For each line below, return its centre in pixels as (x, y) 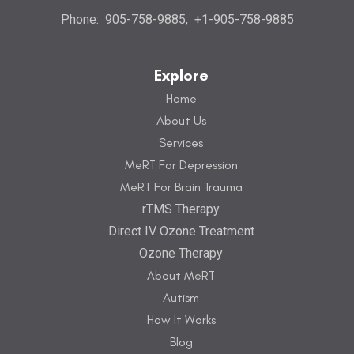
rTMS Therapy (181, 209)
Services (181, 143)
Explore (181, 75)
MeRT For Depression (181, 165)
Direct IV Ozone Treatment (181, 232)
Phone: (81, 20)
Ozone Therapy (181, 254)
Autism (181, 298)
